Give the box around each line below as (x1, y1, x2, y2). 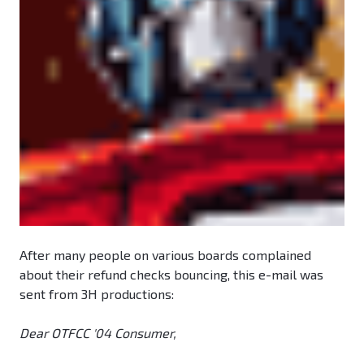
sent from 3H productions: (19, 286, 174, 302)
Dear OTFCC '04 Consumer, (19, 325, 176, 341)
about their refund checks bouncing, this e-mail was (19, 266, 323, 283)
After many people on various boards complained (19, 247, 311, 263)
